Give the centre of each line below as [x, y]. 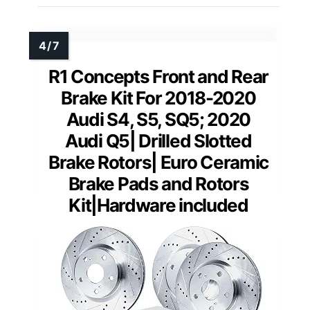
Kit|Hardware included [158, 206]
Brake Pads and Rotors [158, 184]
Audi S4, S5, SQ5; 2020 [158, 120]
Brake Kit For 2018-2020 [158, 98]
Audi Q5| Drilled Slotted [158, 141]
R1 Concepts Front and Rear [158, 77]
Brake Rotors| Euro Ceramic [158, 163]
